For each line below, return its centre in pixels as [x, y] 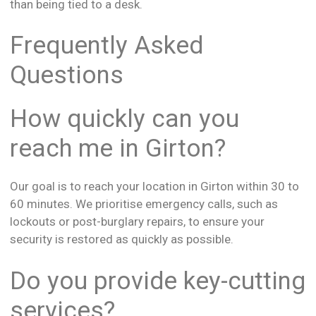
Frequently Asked [107, 46]
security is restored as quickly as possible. [122, 239]
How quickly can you [124, 119]
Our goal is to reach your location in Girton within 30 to [154, 187]
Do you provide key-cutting [158, 281]
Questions [67, 75]
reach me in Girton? [118, 149]
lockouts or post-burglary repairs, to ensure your [137, 222]
